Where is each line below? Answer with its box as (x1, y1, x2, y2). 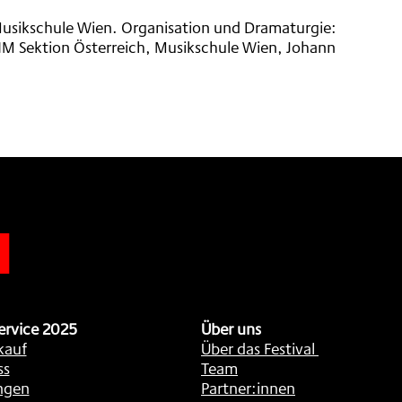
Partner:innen (201, 376, 295, 400)
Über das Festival (201, 336, 315, 361)
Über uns (201, 317, 261, 341)
